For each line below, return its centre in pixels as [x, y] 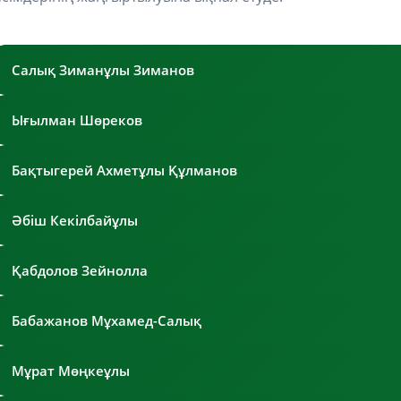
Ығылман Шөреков [77, 119]
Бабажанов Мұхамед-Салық [107, 320]
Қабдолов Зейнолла [80, 270]
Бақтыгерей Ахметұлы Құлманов [124, 170]
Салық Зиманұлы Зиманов [103, 69]
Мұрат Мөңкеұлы [71, 370]
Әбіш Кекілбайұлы [75, 220]
